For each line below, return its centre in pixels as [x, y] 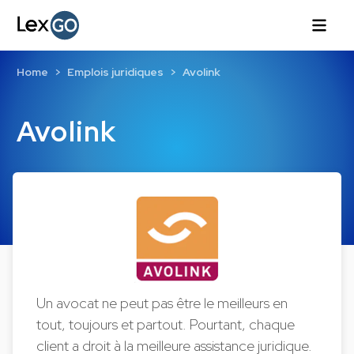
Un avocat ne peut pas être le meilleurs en [162, 303]
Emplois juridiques [115, 72]
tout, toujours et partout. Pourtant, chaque [166, 324]
